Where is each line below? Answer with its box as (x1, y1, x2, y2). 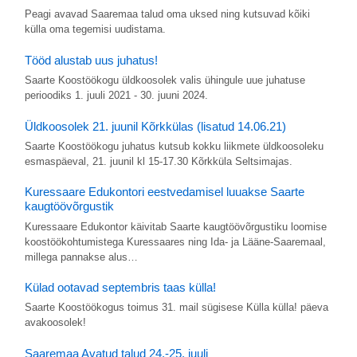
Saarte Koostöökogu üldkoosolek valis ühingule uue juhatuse (24, 73, 305, 86)
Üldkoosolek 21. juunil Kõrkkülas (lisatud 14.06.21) (24, 119, 286, 133)
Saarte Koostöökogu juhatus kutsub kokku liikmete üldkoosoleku (24, 139, 324, 152)
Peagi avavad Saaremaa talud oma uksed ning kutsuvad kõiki (24, 8, 310, 21)
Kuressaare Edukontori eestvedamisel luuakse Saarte (24, 185, 304, 199)
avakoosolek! (24, 316, 86, 329)
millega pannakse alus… (24, 250, 138, 263)
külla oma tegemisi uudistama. (24, 23, 166, 36)
